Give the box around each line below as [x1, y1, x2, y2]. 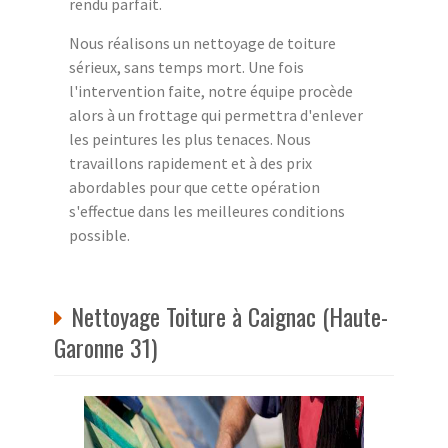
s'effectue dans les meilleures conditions [69, 200, 345, 221]
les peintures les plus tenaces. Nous [69, 128, 311, 149]
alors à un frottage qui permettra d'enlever [69, 104, 363, 125]
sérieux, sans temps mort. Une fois [69, 56, 304, 77]
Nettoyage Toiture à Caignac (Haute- [71, 297, 388, 334]
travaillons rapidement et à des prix [69, 152, 312, 173]
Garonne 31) [54, 328, 157, 365]
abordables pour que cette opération [69, 176, 320, 197]
